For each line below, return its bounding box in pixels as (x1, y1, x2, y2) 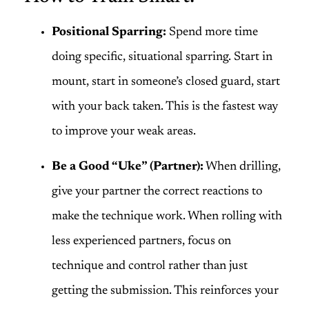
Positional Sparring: (52, 26, 166, 39)
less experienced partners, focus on (52, 235, 231, 248)
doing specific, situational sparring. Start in (52, 51, 272, 64)
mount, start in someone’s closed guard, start (52, 76, 280, 89)
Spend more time (166, 26, 258, 39)
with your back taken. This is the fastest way (52, 101, 278, 114)
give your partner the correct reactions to (52, 185, 262, 198)
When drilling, (203, 160, 281, 173)
